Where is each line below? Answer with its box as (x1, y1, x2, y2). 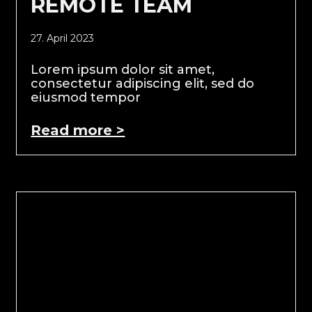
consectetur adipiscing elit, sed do (31, 75, 255, 91)
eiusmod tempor (31, 89, 141, 105)
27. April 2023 (31, 31, 95, 45)
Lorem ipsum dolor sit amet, (31, 61, 215, 77)
